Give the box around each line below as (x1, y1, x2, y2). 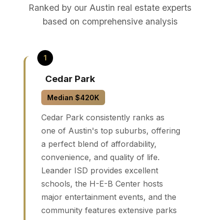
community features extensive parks (41, 205, 177, 215)
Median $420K (47, 93, 99, 102)
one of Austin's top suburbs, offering (41, 125, 180, 136)
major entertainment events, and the (41, 192, 176, 202)
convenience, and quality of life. (41, 152, 160, 162)
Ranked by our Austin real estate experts (28, 2, 192, 13)
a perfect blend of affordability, (41, 138, 157, 149)
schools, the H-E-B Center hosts (41, 178, 163, 189)
